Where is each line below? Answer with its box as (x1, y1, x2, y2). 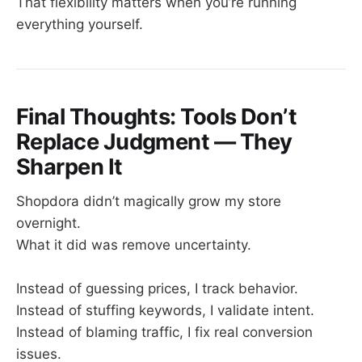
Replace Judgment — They (16, 128, 293, 156)
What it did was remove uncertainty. (16, 236, 251, 253)
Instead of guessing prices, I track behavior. (16, 280, 298, 297)
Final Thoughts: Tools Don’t (16, 103, 297, 131)
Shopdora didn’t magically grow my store (16, 192, 281, 209)
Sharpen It (16, 154, 123, 181)
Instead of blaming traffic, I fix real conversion (16, 324, 313, 341)
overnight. (16, 214, 81, 231)
